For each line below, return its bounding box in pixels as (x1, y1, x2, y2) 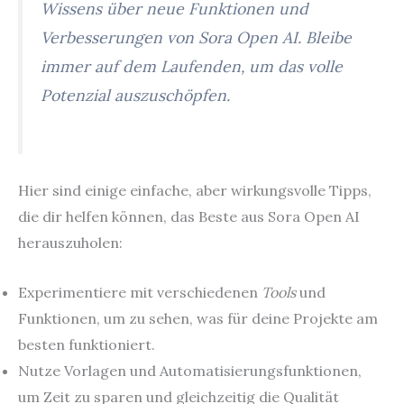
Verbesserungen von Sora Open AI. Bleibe (41, 27, 352, 49)
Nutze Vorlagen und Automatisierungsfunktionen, (18, 361, 362, 380)
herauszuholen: (18, 233, 123, 252)
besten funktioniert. (18, 335, 155, 353)
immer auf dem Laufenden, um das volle (41, 56, 343, 78)
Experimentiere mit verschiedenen (18, 282, 262, 301)
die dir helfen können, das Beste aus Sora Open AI (18, 207, 360, 225)
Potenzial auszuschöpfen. (41, 85, 230, 106)
